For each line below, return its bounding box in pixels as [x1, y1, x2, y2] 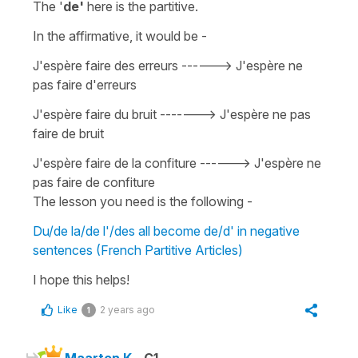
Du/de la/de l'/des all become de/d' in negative [33, 222, 300, 239]
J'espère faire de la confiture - [33, 154, 205, 171]
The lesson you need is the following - [33, 193, 253, 209]
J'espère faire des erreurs [33, 57, 178, 74]
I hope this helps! [33, 271, 129, 288]
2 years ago [100, 303, 155, 316]
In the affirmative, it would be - [33, 27, 207, 44]
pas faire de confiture [33, 173, 155, 190]
